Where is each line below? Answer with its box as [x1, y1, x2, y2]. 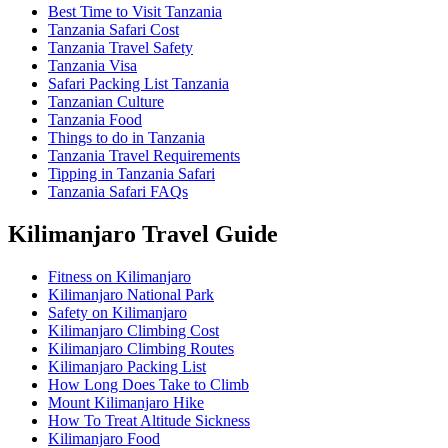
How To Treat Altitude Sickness [48, 412, 250, 430]
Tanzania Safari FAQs [48, 183, 188, 201]
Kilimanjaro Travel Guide [8, 221, 278, 248]
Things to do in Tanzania [48, 129, 205, 147]
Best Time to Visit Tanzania [48, 3, 222, 21]
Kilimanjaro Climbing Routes [48, 340, 234, 358]
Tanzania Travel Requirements [48, 147, 240, 165]
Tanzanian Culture [48, 93, 164, 111]
